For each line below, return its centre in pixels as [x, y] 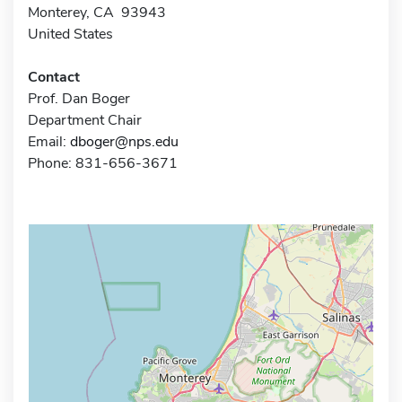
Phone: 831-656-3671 [103, 163]
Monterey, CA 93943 [97, 12]
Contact [54, 77]
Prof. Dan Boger [79, 98]
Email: [49, 141]
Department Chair [85, 120]
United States [70, 34]
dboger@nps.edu [124, 141]
